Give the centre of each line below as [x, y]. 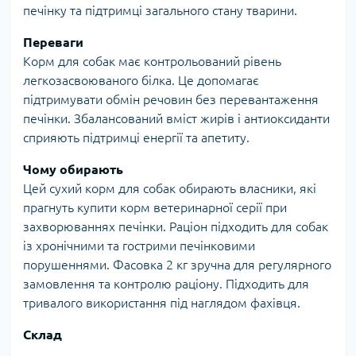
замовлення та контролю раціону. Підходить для [166, 284]
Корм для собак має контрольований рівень [152, 62]
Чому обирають [73, 170]
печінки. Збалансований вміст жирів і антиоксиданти [176, 119]
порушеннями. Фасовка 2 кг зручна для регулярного [177, 265]
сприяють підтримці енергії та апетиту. [136, 138]
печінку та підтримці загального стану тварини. [160, 11]
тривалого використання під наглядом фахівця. [162, 303]
